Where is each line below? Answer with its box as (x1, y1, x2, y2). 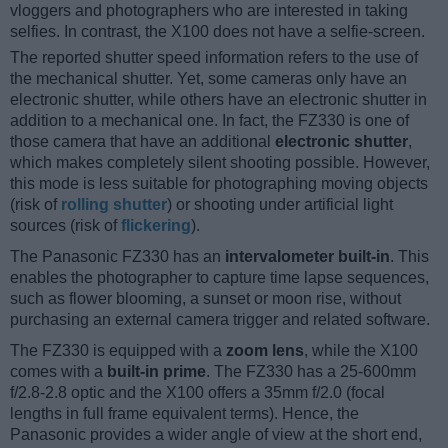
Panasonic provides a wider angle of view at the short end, (10, 425, 422, 443)
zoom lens (226, 341, 304, 359)
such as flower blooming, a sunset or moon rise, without (10, 289, 401, 307)
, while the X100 (304, 341, 418, 359)
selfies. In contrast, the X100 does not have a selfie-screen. (10, 22, 425, 40)
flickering (121, 216, 191, 234)
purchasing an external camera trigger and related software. (10, 310, 430, 328)
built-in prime (107, 362, 206, 380)
